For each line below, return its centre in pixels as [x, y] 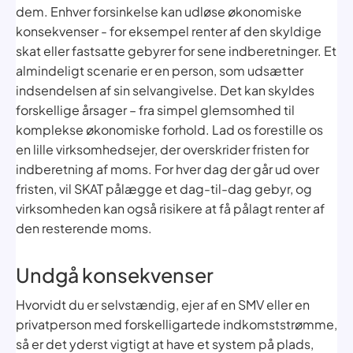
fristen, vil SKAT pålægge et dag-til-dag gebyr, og [164, 188]
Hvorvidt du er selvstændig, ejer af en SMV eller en [163, 304]
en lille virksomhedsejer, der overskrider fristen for [162, 149]
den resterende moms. [84, 228]
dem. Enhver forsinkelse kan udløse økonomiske [159, 11]
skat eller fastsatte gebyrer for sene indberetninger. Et [176, 50]
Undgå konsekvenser [115, 275]
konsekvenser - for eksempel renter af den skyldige [169, 31]
